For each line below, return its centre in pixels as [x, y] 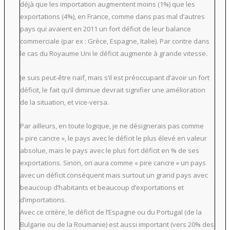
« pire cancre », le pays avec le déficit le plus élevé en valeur [113, 138]
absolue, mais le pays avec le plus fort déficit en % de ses [109, 151]
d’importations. [43, 200]
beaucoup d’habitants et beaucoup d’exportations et [102, 188]
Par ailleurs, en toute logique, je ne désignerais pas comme [112, 126]
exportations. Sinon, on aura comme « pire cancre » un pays [113, 163]
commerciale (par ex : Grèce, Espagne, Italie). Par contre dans [114, 41]
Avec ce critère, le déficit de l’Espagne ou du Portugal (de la [111, 212]
